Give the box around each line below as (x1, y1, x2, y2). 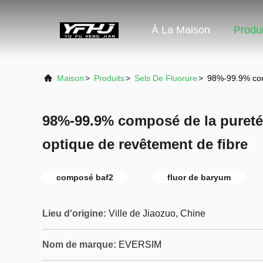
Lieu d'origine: (42, 208, 106, 218)
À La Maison (151, 24, 210, 36)
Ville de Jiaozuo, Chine (109, 208, 205, 218)
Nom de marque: (42, 240, 116, 249)
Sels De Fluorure (134, 73, 197, 83)
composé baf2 (56, 173, 113, 182)
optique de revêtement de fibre (42, 136, 248, 152)
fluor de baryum (167, 173, 231, 182)
